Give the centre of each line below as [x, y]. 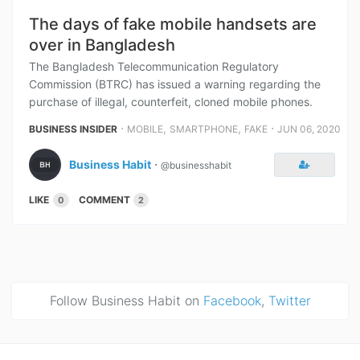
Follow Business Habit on [126, 301]
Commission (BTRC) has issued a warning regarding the [175, 84]
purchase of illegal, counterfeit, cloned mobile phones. [171, 102]
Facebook [232, 301]
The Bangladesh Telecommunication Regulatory [154, 66]
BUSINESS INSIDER [73, 129]
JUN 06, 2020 [309, 129]
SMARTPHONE [204, 129]
